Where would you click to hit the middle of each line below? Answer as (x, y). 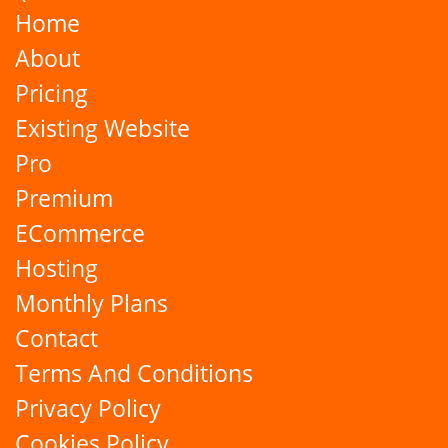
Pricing (51, 93)
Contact (56, 338)
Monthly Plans (91, 303)
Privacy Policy (88, 408)
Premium (64, 198)
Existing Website (102, 128)
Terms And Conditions (134, 373)
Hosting (56, 268)
